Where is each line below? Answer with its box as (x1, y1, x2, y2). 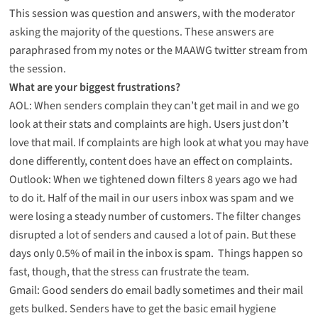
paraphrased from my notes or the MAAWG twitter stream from (9, 42, 307, 58)
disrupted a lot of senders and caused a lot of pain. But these (9, 226, 296, 243)
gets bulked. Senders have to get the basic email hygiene (9, 300, 276, 317)
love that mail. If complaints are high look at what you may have (9, 134, 309, 150)
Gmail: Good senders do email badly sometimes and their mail (9, 282, 303, 298)
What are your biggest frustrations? (9, 79, 180, 95)
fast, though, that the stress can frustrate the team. (9, 263, 249, 280)
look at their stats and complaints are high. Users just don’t (9, 116, 288, 132)
